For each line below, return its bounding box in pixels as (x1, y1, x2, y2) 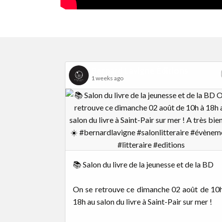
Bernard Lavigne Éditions (91, 65, 188, 76)
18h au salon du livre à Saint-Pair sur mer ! (73, 196, 212, 206)
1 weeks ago (91, 74, 123, 82)
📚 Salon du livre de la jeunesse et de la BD (73, 159, 214, 169)
